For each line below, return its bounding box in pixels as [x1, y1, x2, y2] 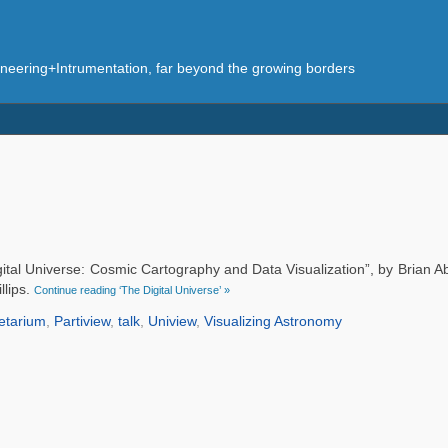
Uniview [147, 313, 196, 329]
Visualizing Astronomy [203, 313, 342, 329]
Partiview [53, 313, 110, 329]
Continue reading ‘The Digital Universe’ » [33, 283, 230, 296]
